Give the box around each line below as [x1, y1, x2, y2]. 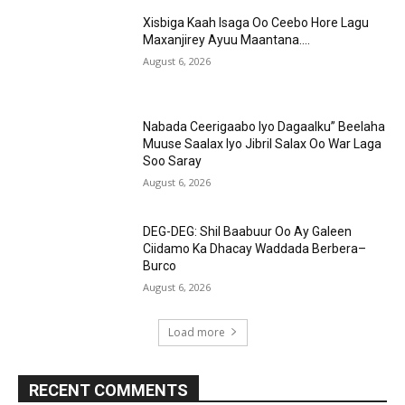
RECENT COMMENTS [29, 380, 188, 400]
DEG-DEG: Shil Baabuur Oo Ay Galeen [143, 223, 353, 239]
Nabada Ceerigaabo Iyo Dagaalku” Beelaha [143, 119, 386, 135]
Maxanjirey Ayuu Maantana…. [143, 32, 311, 47]
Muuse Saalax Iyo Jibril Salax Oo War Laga [143, 137, 382, 152]
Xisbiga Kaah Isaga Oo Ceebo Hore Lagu [143, 14, 370, 30]
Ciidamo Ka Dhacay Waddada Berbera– [143, 240, 367, 256]
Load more [167, 324, 225, 340]
